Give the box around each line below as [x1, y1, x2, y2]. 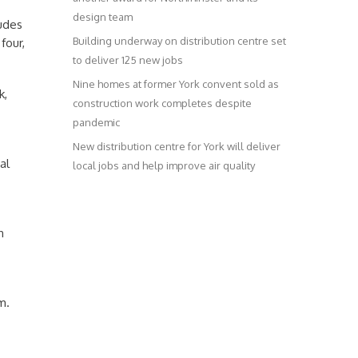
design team [73, 10, 133, 23]
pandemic [73, 116, 120, 129]
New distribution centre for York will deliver [73, 140, 280, 153]
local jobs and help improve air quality [73, 159, 255, 172]
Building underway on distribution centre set [73, 34, 286, 47]
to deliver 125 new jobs [73, 54, 183, 66]
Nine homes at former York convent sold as [73, 78, 279, 90]
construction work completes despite [73, 97, 252, 109]
